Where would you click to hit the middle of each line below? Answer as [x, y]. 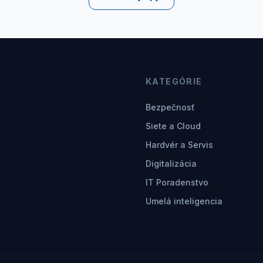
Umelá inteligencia [184, 201]
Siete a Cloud [173, 126]
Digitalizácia [171, 163]
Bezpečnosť [170, 107]
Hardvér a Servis [179, 145]
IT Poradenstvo [177, 182]
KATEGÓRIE [174, 81]
